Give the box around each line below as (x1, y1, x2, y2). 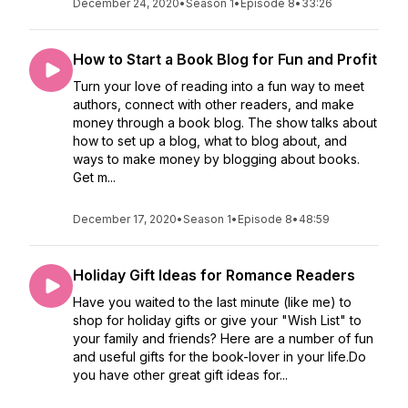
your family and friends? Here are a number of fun (73, 331, 373, 346)
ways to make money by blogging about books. (73, 151, 363, 167)
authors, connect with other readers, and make (73, 97, 354, 112)
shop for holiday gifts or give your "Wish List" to (73, 312, 362, 328)
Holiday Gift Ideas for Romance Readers (73, 266, 355, 284)
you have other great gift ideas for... (73, 367, 288, 382)
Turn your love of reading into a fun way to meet (73, 78, 364, 94)
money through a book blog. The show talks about (73, 115, 377, 130)
